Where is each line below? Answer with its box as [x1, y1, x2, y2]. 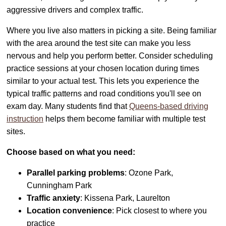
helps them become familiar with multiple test [43, 114, 205, 123]
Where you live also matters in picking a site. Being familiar [7, 26, 216, 35]
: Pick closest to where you [112, 206, 207, 215]
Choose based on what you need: [7, 147, 135, 156]
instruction [7, 114, 43, 123]
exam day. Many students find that [7, 101, 129, 110]
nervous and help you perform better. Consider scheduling [7, 51, 213, 60]
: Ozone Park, [125, 168, 173, 177]
